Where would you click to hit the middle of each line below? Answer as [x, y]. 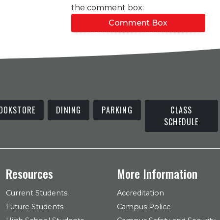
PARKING [117, 110]
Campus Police [144, 207]
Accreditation [140, 193]
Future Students [35, 207]
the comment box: [107, 8]
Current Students [37, 193]
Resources [29, 173]
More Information [157, 173]
